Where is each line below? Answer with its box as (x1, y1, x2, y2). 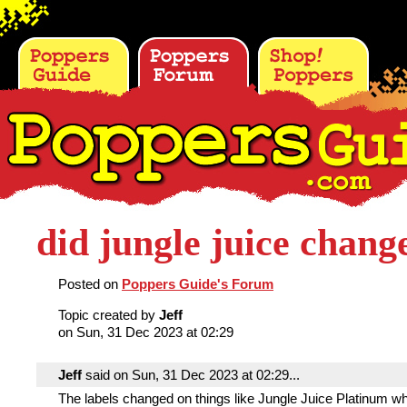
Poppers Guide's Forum (122, 276, 273, 292)
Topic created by (58, 307, 159, 323)
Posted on (58, 276, 122, 292)
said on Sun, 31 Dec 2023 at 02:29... (82, 367, 300, 382)
